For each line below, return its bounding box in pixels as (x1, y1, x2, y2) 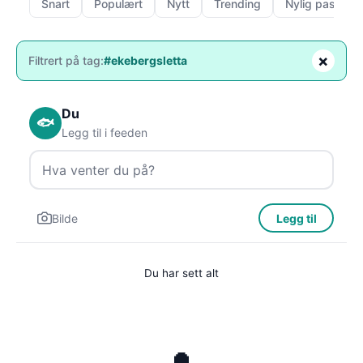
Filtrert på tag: (28, 53, 104, 67)
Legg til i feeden (62, 126, 147, 139)
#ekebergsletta (104, 53, 187, 67)
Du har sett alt (144, 267, 219, 280)
